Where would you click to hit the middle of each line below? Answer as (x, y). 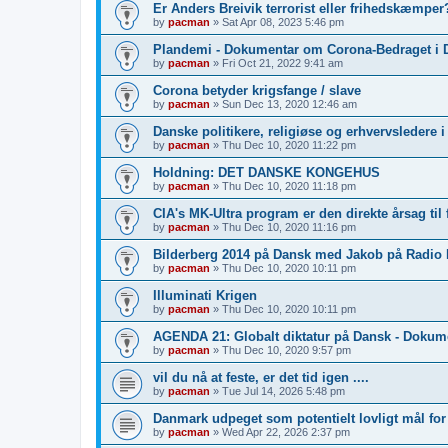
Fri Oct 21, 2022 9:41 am (282, 62)
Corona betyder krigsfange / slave (257, 90)
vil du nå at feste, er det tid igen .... (261, 377)
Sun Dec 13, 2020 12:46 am (289, 103)
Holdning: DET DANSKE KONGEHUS (266, 172)
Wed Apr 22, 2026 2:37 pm (286, 431)
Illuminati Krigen (205, 295)
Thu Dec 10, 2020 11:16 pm (289, 226)
